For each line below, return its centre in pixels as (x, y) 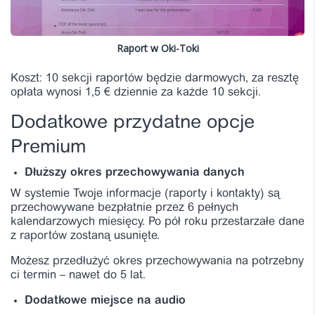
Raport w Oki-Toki (157, 48)
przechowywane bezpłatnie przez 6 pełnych (124, 208)
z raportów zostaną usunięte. (85, 236)
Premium (48, 148)
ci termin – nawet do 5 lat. (78, 275)
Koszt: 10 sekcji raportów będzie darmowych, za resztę (155, 78)
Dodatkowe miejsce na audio (105, 301)
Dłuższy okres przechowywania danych (135, 173)
